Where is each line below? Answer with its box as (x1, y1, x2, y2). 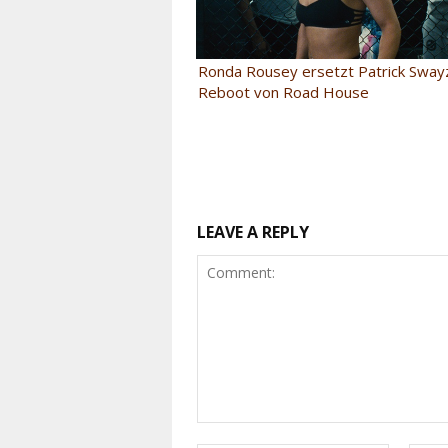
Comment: (196, 423, 263, 441)
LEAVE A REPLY (197, 220, 309, 243)
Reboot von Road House (198, 81, 369, 102)
